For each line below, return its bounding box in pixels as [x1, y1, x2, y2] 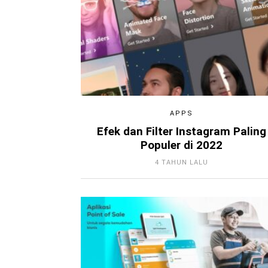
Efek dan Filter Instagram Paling [96, 124, 266, 138]
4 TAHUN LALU [154, 158, 208, 166]
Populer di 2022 [140, 138, 223, 152]
